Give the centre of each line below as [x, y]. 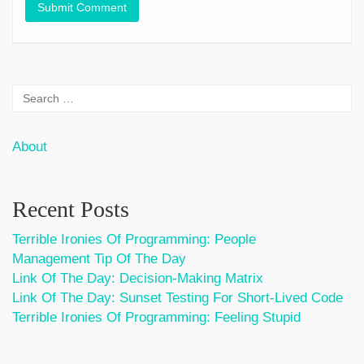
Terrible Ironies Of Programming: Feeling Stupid [156, 317]
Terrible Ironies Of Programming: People [134, 239]
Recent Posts [71, 209]
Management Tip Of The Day [99, 258]
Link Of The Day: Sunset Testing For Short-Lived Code [178, 297]
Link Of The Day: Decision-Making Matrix [138, 278]
